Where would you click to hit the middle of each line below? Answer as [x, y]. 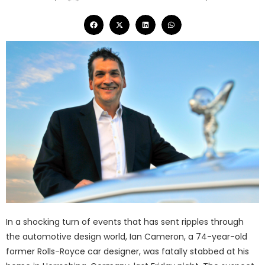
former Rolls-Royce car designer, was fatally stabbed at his [127, 252]
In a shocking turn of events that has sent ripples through [125, 222]
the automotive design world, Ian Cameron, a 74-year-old [127, 237]
